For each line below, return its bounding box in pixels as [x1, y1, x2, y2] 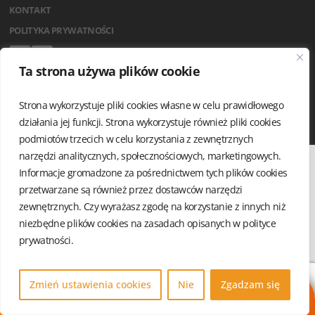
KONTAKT [9, 3, 51, 16]
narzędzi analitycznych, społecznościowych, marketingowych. [19, 149, 281, 162]
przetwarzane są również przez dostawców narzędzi [19, 183, 243, 196]
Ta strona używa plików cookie [19, 63, 200, 79]
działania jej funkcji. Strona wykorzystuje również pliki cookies [19, 115, 281, 129]
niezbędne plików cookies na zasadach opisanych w [19, 217, 243, 230]
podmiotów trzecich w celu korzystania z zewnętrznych [19, 132, 254, 146]
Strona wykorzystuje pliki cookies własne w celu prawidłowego [19, 98, 284, 112]
